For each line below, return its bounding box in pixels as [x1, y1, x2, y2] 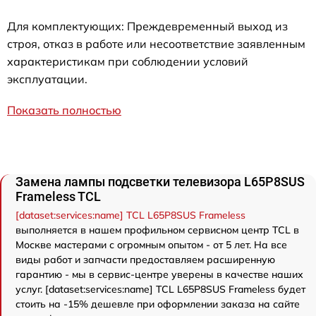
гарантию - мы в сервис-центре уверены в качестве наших [16, 268, 303, 281]
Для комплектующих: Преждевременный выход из [7, 19, 288, 34]
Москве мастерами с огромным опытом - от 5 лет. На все [16, 238, 287, 252]
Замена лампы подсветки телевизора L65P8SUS [16, 174, 305, 190]
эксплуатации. [7, 72, 87, 87]
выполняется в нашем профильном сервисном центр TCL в [16, 224, 299, 237]
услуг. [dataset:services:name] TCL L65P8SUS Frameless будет [16, 283, 305, 296]
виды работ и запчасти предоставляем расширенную [16, 253, 275, 267]
